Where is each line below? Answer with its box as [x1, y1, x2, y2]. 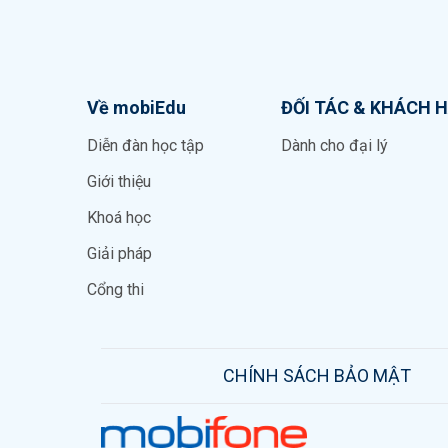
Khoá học [87, 207, 151, 227]
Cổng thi [87, 279, 144, 299]
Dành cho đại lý [281, 135, 389, 155]
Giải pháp [87, 243, 152, 263]
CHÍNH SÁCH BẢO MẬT [222, 364, 411, 386]
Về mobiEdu [87, 96, 186, 118]
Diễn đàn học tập [87, 135, 204, 155]
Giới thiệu [87, 171, 151, 191]
